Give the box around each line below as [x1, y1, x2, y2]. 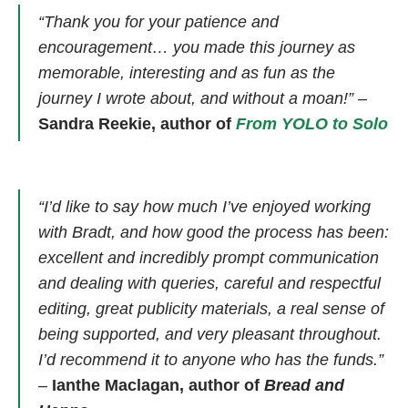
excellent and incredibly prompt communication [38, 248, 379, 267]
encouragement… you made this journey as [38, 38, 355, 57]
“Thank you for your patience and [38, 13, 279, 32]
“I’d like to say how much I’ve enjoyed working [38, 197, 371, 216]
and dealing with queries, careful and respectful [38, 273, 381, 292]
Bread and [264, 375, 344, 394]
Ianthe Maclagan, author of [52, 375, 264, 394]
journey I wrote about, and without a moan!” [38, 89, 353, 108]
